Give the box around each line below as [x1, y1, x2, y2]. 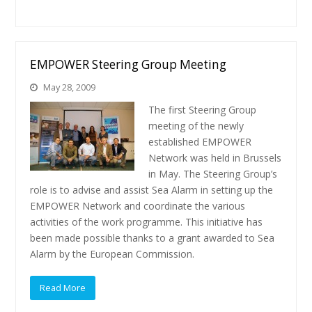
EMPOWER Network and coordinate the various [30, 199, 246, 212]
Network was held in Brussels [148, 151, 282, 164]
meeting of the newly [148, 119, 244, 132]
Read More [40, 281, 86, 294]
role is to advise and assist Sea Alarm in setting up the [30, 183, 274, 196]
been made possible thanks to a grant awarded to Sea [30, 231, 275, 244]
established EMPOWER [148, 135, 252, 148]
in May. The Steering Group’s [148, 167, 278, 180]
